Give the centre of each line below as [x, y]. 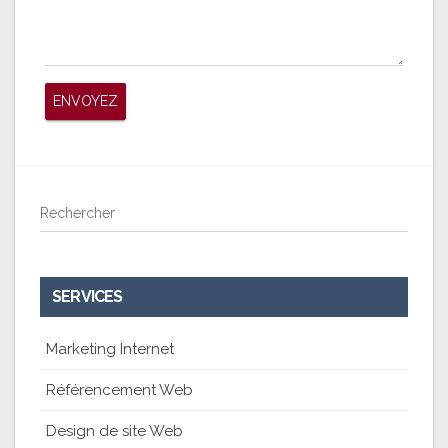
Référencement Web [119, 389]
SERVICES [87, 296]
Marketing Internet [110, 348]
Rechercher [77, 212]
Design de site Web [114, 430]
